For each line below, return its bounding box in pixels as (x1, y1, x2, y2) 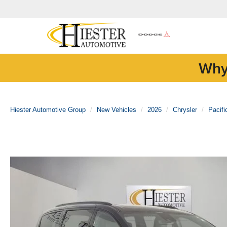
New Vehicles (97, 106, 136, 113)
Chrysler (173, 106, 197, 113)
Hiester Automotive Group (10, 106, 86, 113)
